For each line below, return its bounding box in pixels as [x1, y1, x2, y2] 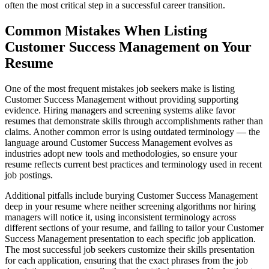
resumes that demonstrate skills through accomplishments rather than [5, 115, 263, 126]
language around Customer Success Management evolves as [5, 137, 232, 148]
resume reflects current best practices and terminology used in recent [5, 159, 262, 169]
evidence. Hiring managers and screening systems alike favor [5, 104, 235, 115]
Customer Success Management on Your [5, 38, 252, 55]
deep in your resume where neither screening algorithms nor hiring [5, 201, 256, 211]
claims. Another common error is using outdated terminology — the [5, 126, 260, 137]
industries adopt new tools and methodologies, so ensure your [5, 148, 237, 159]
